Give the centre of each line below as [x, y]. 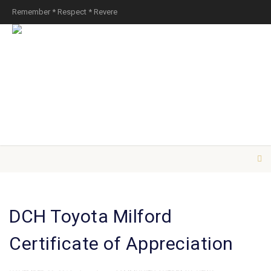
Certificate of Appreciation [121, 243]
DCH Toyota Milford [90, 216]
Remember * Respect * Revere [65, 12]
